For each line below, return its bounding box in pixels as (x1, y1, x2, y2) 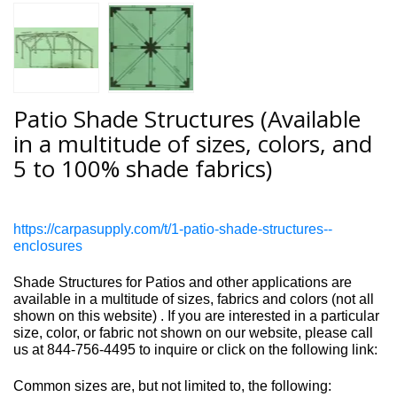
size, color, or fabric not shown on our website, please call (13, 325, 373, 340)
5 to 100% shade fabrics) (13, 152, 272, 184)
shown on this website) (13, 308, 157, 323)
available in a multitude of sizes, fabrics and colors (13, 292, 331, 307)
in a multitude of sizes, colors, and (13, 128, 372, 160)
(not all (331, 292, 374, 307)
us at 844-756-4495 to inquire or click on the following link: (13, 342, 378, 357)
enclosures (13, 238, 82, 253)
